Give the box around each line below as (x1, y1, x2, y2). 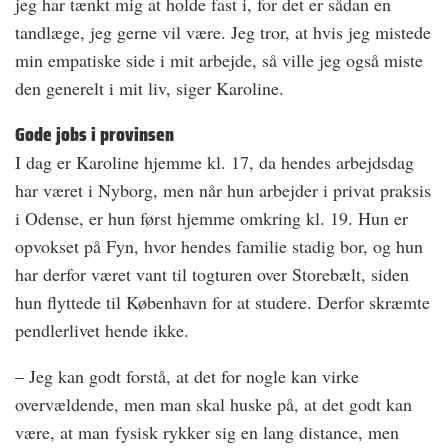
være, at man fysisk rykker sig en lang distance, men (15, 420, 399, 445)
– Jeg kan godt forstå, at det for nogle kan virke (15, 364, 359, 389)
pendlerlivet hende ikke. (15, 318, 195, 343)
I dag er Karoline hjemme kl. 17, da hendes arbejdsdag (15, 150, 414, 175)
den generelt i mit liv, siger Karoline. (15, 76, 290, 101)
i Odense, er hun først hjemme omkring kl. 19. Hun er (15, 206, 408, 231)
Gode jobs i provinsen (15, 118, 174, 151)
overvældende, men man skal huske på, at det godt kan (15, 392, 412, 417)
